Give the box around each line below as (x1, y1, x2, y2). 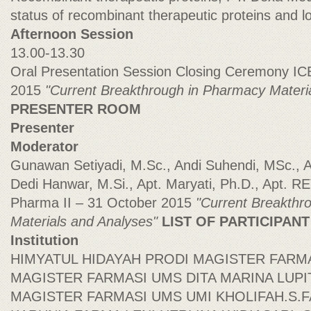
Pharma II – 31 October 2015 (10, 195, 196, 210)
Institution (10, 233, 78, 248)
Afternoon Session (10, 26, 133, 42)
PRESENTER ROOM (10, 101, 141, 117)
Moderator (10, 139, 78, 154)
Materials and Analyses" (10, 214, 162, 229)
